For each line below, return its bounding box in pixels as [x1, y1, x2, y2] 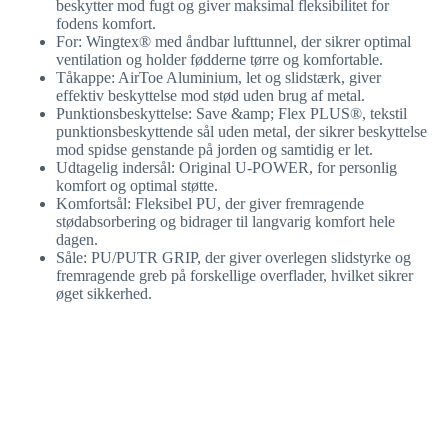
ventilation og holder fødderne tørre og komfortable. [56, 51, 383, 69]
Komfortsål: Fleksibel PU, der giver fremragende [56, 195, 364, 213]
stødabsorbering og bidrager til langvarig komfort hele [56, 213, 395, 231]
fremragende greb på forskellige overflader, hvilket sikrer [56, 267, 413, 285]
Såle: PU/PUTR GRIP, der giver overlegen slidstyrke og [56, 249, 411, 267]
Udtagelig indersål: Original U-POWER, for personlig [56, 159, 397, 177]
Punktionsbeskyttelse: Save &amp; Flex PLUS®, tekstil [56, 105, 407, 123]
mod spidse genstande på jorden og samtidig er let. [56, 141, 373, 159]
